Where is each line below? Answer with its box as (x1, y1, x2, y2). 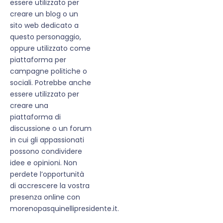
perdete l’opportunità (10, 169, 84, 180)
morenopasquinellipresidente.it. (10, 204, 119, 214)
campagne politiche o (10, 66, 87, 77)
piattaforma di (10, 112, 61, 122)
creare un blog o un (10, 9, 78, 19)
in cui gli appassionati (10, 135, 84, 145)
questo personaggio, (10, 32, 81, 42)
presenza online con (10, 192, 80, 203)
